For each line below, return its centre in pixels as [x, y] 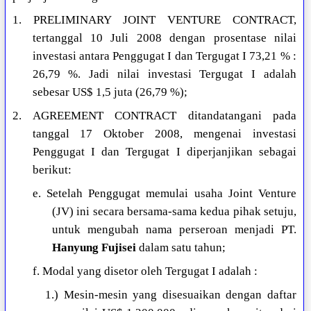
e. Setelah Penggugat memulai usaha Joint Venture [164, 194]
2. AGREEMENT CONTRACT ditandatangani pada [154, 116]
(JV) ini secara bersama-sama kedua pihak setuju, [174, 212]
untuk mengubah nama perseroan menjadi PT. [174, 230]
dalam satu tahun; [180, 248]
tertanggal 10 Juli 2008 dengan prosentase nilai [164, 38]
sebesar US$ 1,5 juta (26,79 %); [110, 92]
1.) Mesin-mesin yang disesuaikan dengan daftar [171, 295]
